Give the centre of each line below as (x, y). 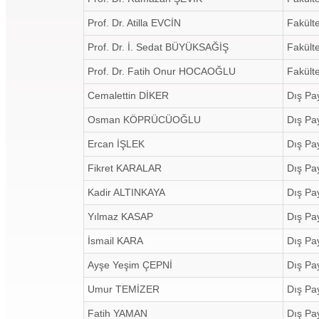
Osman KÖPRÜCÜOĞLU (144, 120)
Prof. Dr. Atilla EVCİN (134, 23)
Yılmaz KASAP (120, 216)
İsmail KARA (115, 241)
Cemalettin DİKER (128, 95)
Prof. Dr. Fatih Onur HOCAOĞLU (162, 71)
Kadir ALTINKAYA (126, 192)
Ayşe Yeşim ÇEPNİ (130, 265)
